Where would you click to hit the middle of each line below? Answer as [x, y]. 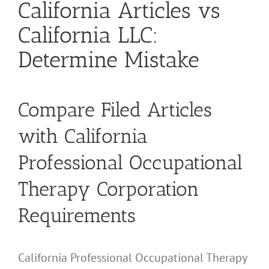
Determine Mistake [109, 60]
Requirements [77, 215]
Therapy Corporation [109, 189]
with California [83, 136]
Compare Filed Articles [115, 109]
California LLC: [88, 35]
